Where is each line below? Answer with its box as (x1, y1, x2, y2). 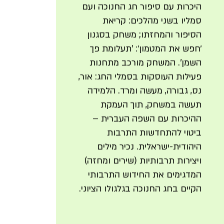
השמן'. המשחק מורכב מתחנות (89, 57, 201, 68)
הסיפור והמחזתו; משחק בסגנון (86, 29, 201, 40)
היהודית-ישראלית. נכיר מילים (96, 141, 201, 152)
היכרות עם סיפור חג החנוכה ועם (81, 1, 201, 12)
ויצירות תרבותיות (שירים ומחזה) (83, 155, 201, 166)
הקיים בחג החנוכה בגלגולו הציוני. (78, 183, 201, 194)
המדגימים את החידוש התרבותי (87, 169, 201, 180)
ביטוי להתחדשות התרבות (106, 127, 201, 138)
